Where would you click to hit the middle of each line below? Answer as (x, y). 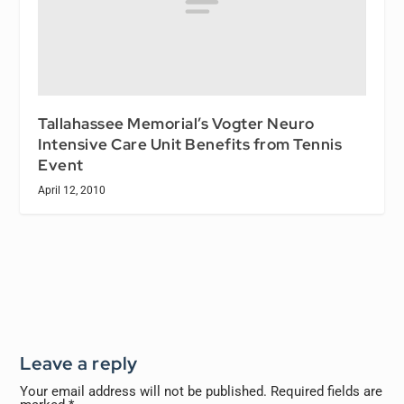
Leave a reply (79, 363)
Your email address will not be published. (144, 391)
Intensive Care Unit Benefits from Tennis (190, 144)
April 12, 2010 (72, 190)
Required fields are (327, 391)
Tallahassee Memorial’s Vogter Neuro (176, 123)
